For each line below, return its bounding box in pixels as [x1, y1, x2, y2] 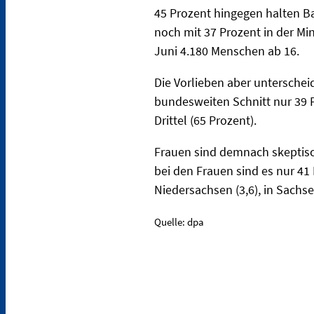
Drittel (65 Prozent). [154, 111, 259, 128]
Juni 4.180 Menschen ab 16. [154, 42, 302, 59]
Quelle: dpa [154, 214, 204, 228]
